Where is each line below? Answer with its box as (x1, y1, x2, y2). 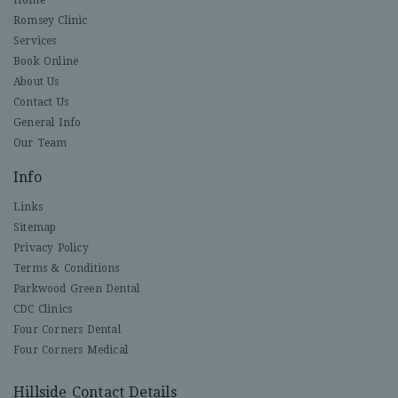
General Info (13, 115, 82, 129)
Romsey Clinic (13, 13, 88, 27)
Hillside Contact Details (13, 378, 177, 395)
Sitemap (13, 220, 57, 234)
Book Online (13, 54, 79, 68)
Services (13, 34, 57, 47)
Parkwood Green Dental (13, 282, 140, 295)
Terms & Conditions (13, 261, 120, 275)
